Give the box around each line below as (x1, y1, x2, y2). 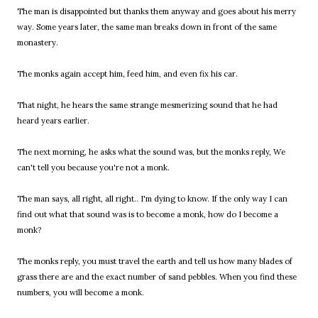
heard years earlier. (17, 116, 89, 126)
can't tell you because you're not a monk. (17, 163, 170, 173)
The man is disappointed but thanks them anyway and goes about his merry (17, 6, 296, 17)
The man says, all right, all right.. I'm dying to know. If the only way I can (17, 194, 287, 204)
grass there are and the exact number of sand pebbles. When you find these (17, 272, 297, 283)
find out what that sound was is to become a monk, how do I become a (17, 209, 278, 220)
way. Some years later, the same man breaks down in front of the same (17, 22, 277, 33)
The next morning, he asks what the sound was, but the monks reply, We (17, 147, 285, 158)
